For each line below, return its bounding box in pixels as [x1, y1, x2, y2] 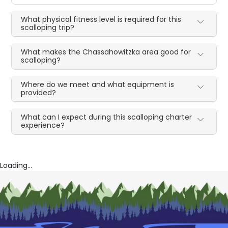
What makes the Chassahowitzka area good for [21, 46, 191, 57]
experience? [21, 120, 65, 130]
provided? [21, 87, 56, 98]
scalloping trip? [21, 22, 75, 33]
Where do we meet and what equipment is [21, 79, 175, 90]
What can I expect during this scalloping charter [21, 111, 192, 122]
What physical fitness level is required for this [21, 14, 182, 24]
